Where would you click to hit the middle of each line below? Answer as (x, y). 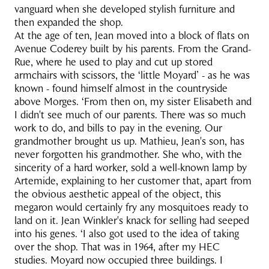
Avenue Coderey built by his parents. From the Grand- (133, 49)
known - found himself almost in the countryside (121, 88)
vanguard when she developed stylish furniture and (125, 9)
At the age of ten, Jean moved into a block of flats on (132, 35)
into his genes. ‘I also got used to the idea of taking (127, 234)
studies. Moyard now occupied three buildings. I (119, 260)
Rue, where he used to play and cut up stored (113, 62)
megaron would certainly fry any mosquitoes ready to (131, 207)
